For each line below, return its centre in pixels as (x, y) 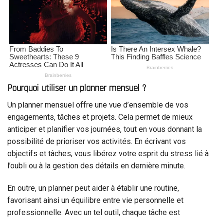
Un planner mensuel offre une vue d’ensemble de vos (98, 105)
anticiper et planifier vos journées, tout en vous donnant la (105, 129)
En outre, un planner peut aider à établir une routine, (93, 188)
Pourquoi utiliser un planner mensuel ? (77, 88)
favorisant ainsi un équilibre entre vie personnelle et (95, 200)
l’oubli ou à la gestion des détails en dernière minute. (96, 166)
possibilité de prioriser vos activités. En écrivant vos (97, 142)
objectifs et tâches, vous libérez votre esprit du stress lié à (108, 154)
